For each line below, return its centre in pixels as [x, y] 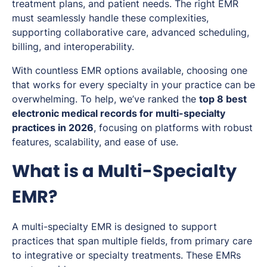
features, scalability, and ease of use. [95, 142]
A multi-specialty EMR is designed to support [114, 227]
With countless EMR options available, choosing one [130, 71]
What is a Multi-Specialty [124, 171]
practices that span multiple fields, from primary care [132, 241]
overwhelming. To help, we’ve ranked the [105, 99]
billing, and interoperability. [73, 47]
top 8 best [223, 99]
